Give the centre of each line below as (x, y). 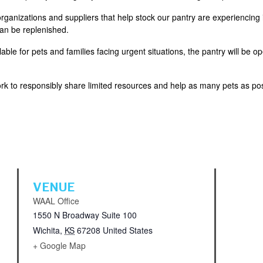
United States (128, 230)
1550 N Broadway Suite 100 (85, 215)
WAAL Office (56, 200)
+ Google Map (59, 245)
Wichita (46, 230)
